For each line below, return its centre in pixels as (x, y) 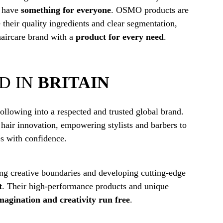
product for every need (119, 37)
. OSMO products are (150, 10)
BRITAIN (73, 82)
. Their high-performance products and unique (86, 186)
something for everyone (66, 10)
